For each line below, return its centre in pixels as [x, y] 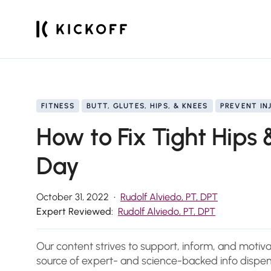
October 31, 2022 [73, 197]
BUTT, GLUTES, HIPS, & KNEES [147, 106]
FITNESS [58, 106]
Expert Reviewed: [75, 211]
